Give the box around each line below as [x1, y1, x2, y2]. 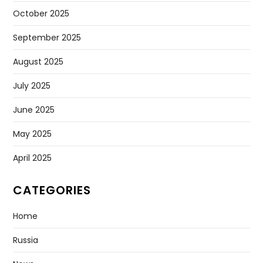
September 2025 [13, 31, 82, 43]
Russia [13, 234, 39, 246]
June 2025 [13, 103, 55, 116]
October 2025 [13, 7, 70, 19]
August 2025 [13, 55, 64, 68]
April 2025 [13, 151, 52, 164]
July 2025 [13, 79, 51, 92]
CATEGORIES [13, 181, 92, 198]
